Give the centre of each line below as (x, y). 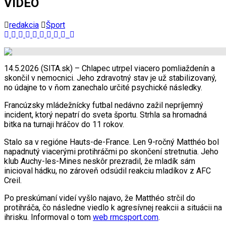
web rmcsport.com (126, 217)
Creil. (13, 180)
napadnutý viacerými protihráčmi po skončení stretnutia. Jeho (111, 151)
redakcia (24, 25)
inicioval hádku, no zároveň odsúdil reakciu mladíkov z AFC (107, 171)
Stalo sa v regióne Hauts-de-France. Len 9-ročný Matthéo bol (111, 142)
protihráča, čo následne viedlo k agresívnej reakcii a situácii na (113, 207)
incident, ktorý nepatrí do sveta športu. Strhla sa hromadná (105, 115)
